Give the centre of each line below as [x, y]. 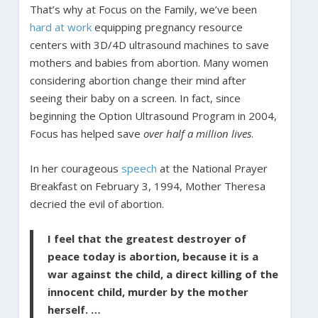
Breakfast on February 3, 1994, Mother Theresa [147, 186]
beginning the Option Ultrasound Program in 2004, [153, 116]
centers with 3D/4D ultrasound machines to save [149, 45]
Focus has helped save [86, 134]
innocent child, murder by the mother [148, 292]
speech [139, 169]
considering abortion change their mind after [138, 81]
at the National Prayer [212, 169]
